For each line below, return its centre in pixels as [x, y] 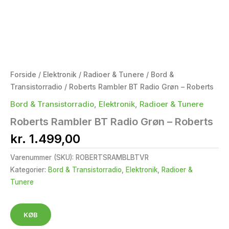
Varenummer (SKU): [43, 158]
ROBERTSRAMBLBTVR [112, 158]
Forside [23, 75]
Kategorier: [29, 170]
